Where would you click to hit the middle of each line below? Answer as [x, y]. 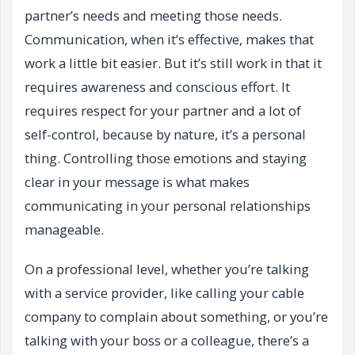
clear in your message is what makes [137, 182]
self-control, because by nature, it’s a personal [165, 135]
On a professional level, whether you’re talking [167, 269]
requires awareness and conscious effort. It [157, 87]
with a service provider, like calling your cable [164, 293]
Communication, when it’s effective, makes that [169, 40]
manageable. [64, 230]
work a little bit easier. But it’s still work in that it [173, 63]
